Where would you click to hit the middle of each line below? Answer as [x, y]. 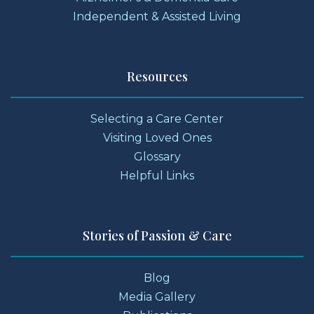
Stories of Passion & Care [157, 236]
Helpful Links [157, 176]
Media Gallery [157, 297]
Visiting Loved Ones [157, 138]
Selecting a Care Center [157, 119]
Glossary [157, 157]
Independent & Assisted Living [157, 17]
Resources [157, 77]
